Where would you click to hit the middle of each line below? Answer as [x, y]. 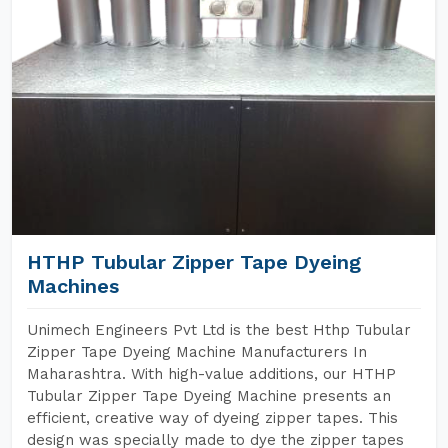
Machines [73, 286]
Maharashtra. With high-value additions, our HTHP [211, 374]
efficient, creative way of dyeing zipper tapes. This [212, 418]
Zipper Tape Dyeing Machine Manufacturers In [197, 352]
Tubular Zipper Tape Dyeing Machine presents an [209, 396]
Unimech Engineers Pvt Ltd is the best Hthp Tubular [219, 330]
